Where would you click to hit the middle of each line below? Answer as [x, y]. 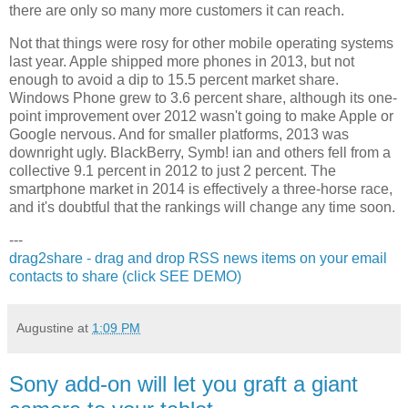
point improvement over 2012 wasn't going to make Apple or [201, 116]
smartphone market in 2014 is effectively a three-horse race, [201, 189]
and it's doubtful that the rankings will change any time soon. [202, 207]
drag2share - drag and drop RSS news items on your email [198, 258]
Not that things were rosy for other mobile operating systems [201, 43]
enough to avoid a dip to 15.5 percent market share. [174, 79]
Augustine [45, 327]
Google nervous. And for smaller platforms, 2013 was [179, 134]
